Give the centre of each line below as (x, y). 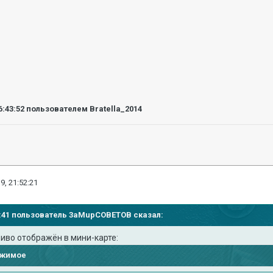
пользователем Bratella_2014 (83, 109)
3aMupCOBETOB (101, 214)
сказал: (148, 214)
